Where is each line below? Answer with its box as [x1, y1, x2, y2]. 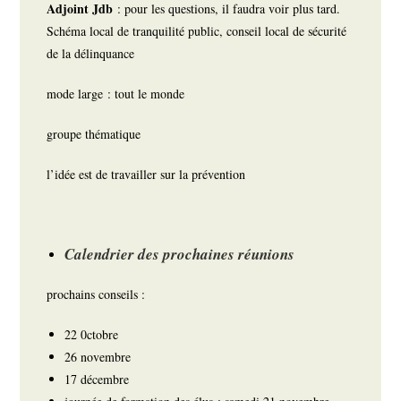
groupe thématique [47, 125, 146, 143]
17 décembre [64, 371, 130, 388]
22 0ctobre [64, 326, 124, 344]
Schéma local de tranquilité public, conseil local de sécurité [47, 22, 347, 40]
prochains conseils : [47, 286, 146, 303]
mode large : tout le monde [47, 85, 185, 103]
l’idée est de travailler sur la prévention [47, 166, 251, 183]
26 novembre [64, 348, 136, 366]
